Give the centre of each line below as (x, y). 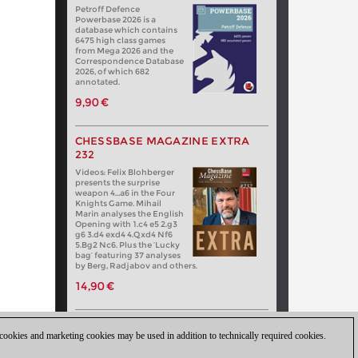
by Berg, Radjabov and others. (136, 266)
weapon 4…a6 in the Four (125, 193)
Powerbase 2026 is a (115, 20)
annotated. (97, 82)
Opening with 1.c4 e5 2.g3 (126, 225)
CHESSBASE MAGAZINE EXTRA (162, 141)
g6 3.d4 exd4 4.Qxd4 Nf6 (123, 235)
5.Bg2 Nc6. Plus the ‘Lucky (127, 245)
